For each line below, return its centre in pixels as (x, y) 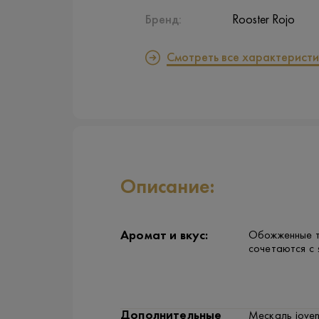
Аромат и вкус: (164, 236)
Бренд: (163, 20)
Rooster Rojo (263, 20)
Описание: (167, 188)
